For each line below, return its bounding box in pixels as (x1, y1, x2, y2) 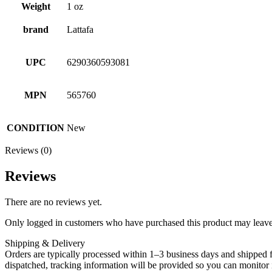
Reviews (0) (5, 144, 52, 155)
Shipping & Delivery (5, 237, 85, 248)
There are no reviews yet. (5, 196, 102, 207)
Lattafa (67, 24, 93, 35)
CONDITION (7, 122, 64, 133)
